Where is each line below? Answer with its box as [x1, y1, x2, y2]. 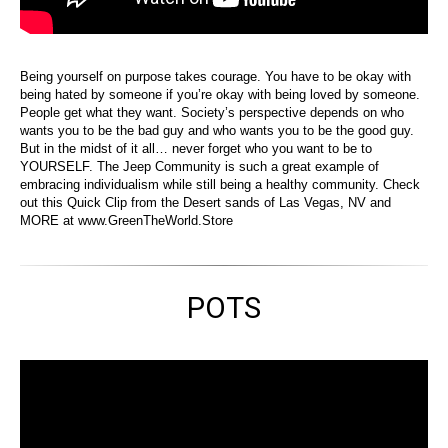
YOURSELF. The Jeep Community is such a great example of [20, 159, 379, 175]
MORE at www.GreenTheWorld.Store [20, 213, 233, 229]
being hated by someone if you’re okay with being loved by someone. [20, 87, 420, 103]
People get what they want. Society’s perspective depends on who [20, 105, 404, 121]
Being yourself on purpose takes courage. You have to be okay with [20, 69, 411, 85]
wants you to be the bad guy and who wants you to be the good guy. [20, 123, 414, 139]
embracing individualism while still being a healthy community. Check [20, 177, 420, 193]
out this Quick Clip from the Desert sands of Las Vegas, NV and [20, 195, 391, 211]
